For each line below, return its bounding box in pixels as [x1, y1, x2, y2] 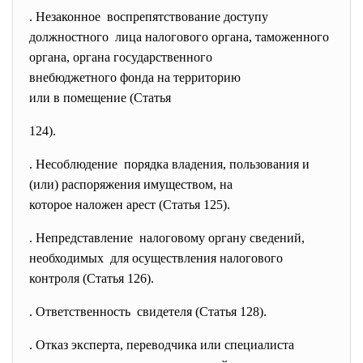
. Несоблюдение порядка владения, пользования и [29, 157, 313, 171]
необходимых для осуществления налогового [29, 251, 286, 265]
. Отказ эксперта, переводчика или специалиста [29, 338, 297, 352]
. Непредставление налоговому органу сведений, [29, 231, 305, 245]
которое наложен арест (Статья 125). [29, 198, 230, 211]
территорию [173, 70, 244, 84]
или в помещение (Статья [29, 91, 171, 105]
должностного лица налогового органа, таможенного [29, 30, 332, 44]
